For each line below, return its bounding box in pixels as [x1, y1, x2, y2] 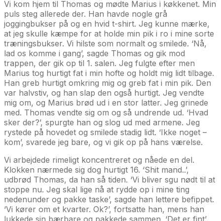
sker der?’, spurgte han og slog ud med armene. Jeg [4, 117, 200, 127]
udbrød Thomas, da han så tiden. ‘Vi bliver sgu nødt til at [4, 174, 215, 184]
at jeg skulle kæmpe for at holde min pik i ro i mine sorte [4, 28, 214, 38]
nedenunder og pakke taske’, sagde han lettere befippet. [4, 194, 214, 204]
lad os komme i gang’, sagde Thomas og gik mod [4, 48, 185, 58]
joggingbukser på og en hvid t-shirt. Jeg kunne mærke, [4, 18, 210, 29]
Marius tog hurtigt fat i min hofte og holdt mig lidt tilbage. [4, 68, 214, 78]
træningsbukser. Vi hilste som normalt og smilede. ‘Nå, [4, 38, 207, 48]
